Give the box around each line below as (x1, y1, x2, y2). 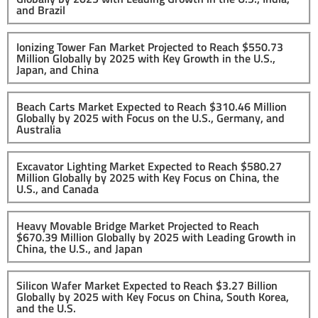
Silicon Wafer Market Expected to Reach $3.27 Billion (16, 276, 278, 294)
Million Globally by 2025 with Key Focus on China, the (16, 168, 279, 186)
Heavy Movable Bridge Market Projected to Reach (16, 216, 259, 234)
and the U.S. (16, 299, 76, 317)
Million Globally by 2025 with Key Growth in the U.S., (16, 49, 275, 67)
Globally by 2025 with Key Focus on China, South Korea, (16, 287, 289, 305)
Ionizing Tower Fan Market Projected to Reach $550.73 (16, 38, 283, 55)
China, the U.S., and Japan (16, 239, 143, 257)
